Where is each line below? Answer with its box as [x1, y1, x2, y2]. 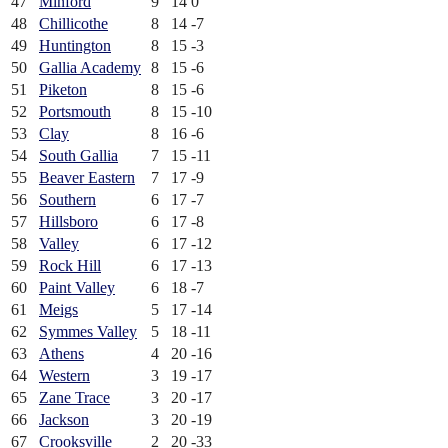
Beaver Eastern [39, 169, 135, 187]
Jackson [39, 411, 89, 429]
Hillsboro [39, 213, 98, 231]
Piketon [39, 81, 87, 99]
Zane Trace [39, 389, 110, 407]
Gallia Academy [39, 59, 141, 77]
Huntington [39, 37, 111, 55]
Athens [39, 345, 84, 363]
